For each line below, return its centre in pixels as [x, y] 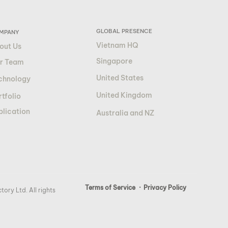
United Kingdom [124, 95]
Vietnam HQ [117, 45]
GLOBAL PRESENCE [124, 31]
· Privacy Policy [163, 188]
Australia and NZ [125, 113]
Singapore [114, 61]
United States [120, 78]
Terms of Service [110, 188]
